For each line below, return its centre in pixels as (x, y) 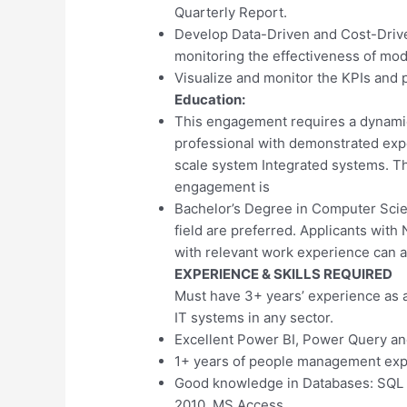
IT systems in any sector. (254, 317)
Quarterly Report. (231, 12)
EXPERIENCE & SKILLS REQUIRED (284, 273)
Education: (210, 99)
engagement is (223, 186)
